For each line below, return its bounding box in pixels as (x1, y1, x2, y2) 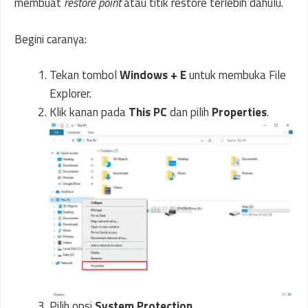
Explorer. (49, 85, 91, 102)
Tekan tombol (49, 66, 120, 84)
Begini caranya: (14, 30, 87, 48)
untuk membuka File (186, 66, 286, 84)
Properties (212, 103, 267, 121)
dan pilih (167, 103, 212, 121)
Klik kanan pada (49, 103, 129, 121)
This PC (129, 103, 167, 121)
